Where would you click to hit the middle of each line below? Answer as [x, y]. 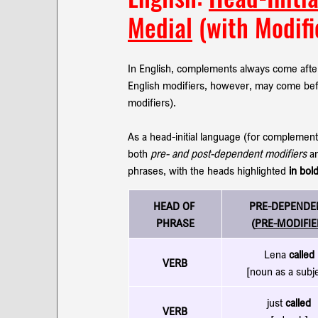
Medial [160, 27]
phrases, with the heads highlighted [208, 170]
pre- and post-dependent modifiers [229, 153]
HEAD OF [175, 205]
